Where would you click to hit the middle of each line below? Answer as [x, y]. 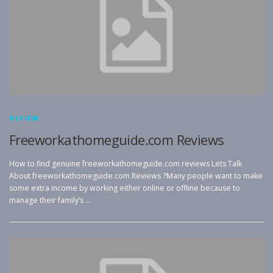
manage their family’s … [50, 200]
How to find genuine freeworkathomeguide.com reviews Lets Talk [126, 163]
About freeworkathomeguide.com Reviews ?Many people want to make [136, 175]
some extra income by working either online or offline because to [125, 188]
